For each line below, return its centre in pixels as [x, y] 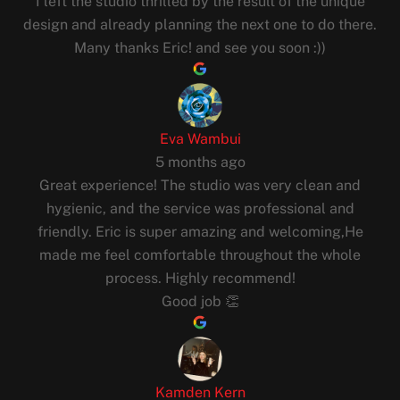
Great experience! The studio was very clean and [200, 186]
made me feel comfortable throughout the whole [200, 255]
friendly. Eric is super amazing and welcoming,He [200, 232]
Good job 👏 [200, 302]
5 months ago [200, 162]
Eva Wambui [200, 139]
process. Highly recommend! [200, 279]
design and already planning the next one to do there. [200, 25]
